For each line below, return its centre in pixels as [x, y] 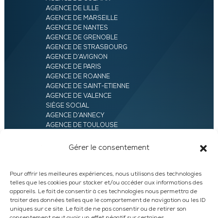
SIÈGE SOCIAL [67, 106]
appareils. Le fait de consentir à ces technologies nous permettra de [103, 192]
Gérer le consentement [109, 148]
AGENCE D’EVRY [71, 155]
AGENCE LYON [67, 135]
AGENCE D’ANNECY [75, 116]
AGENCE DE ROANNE [78, 77]
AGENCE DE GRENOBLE [82, 38]
